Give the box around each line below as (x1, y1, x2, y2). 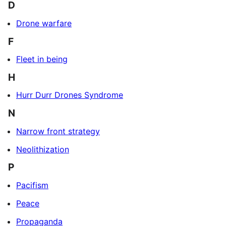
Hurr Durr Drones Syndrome (16, 90, 123, 100)
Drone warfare (16, 18, 72, 28)
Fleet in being (16, 54, 68, 65)
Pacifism (16, 180, 48, 190)
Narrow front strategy (16, 126, 100, 136)
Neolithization (16, 144, 69, 154)
